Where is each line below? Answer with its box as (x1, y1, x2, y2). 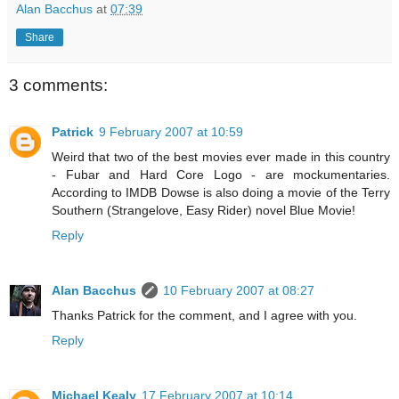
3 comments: (9, 76, 108, 95)
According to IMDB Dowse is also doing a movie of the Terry (52, 184, 390, 199)
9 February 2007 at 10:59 (99, 124, 243, 139)
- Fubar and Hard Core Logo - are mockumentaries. (52, 167, 390, 182)
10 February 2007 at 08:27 (163, 282, 314, 297)
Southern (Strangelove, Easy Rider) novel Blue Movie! (52, 202, 355, 217)
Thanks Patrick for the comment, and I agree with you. (52, 307, 357, 322)
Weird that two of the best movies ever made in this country (52, 149, 390, 164)
